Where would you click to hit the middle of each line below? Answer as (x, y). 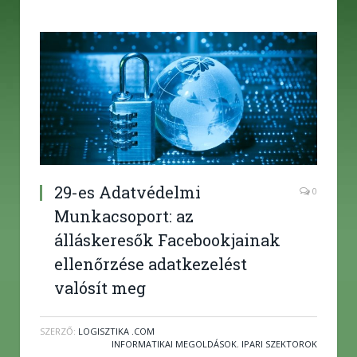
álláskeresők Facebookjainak (167, 239)
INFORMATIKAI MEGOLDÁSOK (174, 343)
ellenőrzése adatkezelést (151, 263)
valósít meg (100, 287)
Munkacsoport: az (124, 216)
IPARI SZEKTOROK (279, 343)
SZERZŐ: (59, 331)
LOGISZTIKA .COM (116, 331)
